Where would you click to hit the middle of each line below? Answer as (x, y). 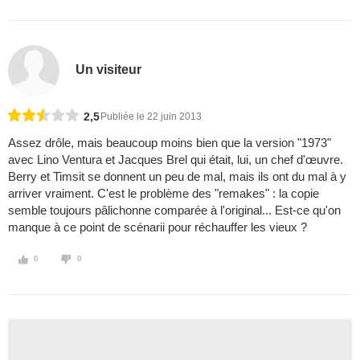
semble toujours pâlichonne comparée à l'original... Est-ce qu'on (174, 211)
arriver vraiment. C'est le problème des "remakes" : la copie (164, 194)
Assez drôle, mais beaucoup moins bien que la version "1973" (170, 143)
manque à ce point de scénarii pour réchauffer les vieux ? (157, 227)
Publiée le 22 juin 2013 (151, 117)
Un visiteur (109, 69)
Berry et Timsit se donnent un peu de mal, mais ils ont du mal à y (177, 177)
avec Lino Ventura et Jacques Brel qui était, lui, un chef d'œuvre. (176, 160)
